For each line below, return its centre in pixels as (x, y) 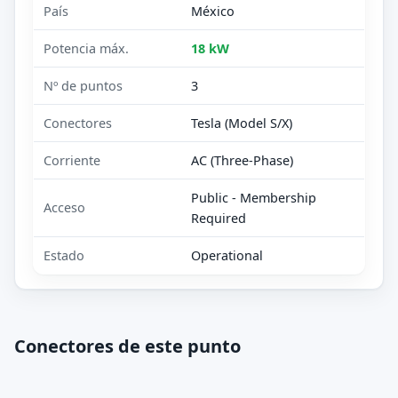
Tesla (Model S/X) (242, 123)
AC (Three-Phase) (243, 160)
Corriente (72, 160)
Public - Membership (254, 197)
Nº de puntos (84, 85)
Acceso (65, 207)
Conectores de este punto (127, 346)
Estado (64, 255)
